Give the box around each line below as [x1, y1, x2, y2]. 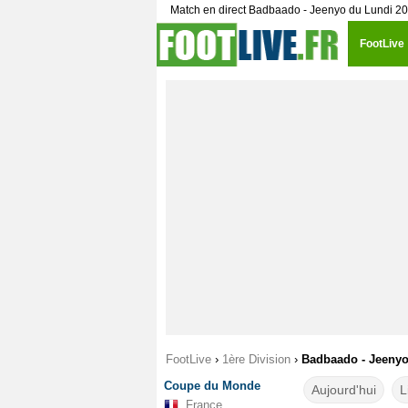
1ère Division [222, 352, 291, 366]
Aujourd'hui [311, 382, 376, 397]
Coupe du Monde [164, 379, 260, 393]
